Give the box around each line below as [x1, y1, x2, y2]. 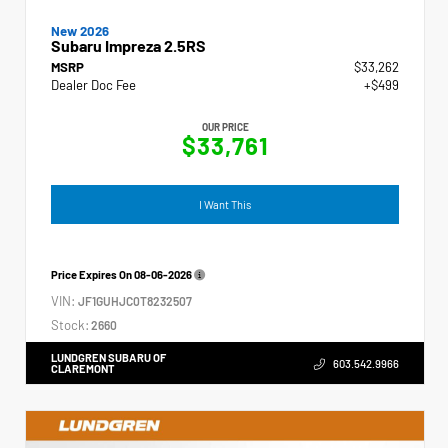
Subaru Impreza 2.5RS [51, 35, 206, 55]
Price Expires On [51, 267, 134, 281]
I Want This [199, 197, 251, 211]
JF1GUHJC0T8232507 [78, 293, 192, 308]
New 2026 [51, 22, 109, 39]
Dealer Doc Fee [51, 76, 136, 93]
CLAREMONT [51, 361, 115, 375]
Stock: [51, 316, 89, 333]
